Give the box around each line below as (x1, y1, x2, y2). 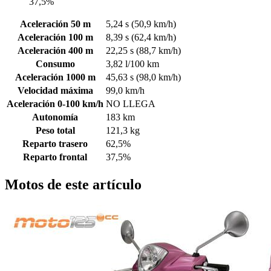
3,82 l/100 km (106, 59, 159, 70)
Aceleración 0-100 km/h (7, 99, 103, 109)
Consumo (35, 59, 75, 70)
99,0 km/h (106, 85, 145, 96)
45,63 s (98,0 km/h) (106, 72, 181, 83)
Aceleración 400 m (17, 45, 93, 56)
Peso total (35, 125, 75, 136)
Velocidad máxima (17, 85, 93, 96)
